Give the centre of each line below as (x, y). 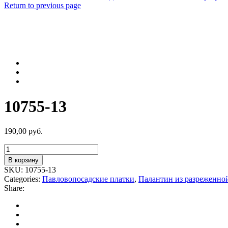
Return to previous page (42, 6)
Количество (24, 148)
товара (15, 157)
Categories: (23, 179)
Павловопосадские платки (88, 179)
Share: (14, 188)
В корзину (23, 160)
